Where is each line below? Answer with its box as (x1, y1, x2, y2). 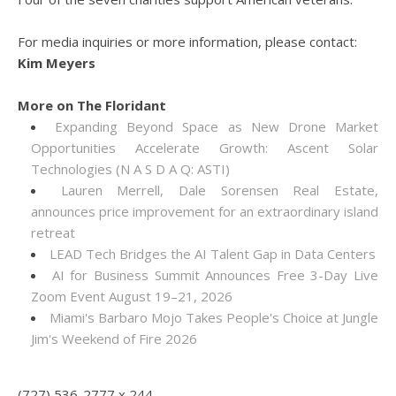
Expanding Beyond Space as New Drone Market (55, 118, 379, 135)
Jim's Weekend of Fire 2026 (31, 330, 197, 347)
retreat (31, 224, 75, 241)
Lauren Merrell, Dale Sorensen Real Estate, (60, 181, 379, 199)
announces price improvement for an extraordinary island (31, 202, 378, 220)
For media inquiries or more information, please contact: (18, 33, 357, 50)
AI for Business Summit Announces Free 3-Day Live (51, 266, 378, 284)
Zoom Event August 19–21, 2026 (31, 287, 232, 305)
